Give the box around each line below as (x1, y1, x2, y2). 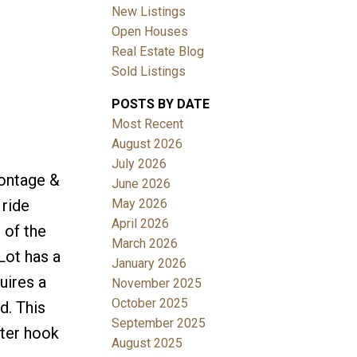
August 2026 (112, 135, 183, 151)
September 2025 (112, 315, 206, 331)
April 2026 (112, 215, 170, 231)
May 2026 (112, 195, 168, 211)
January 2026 (112, 255, 187, 271)
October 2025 (112, 295, 189, 311)
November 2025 (112, 275, 202, 291)
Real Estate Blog (112, 43, 205, 59)
